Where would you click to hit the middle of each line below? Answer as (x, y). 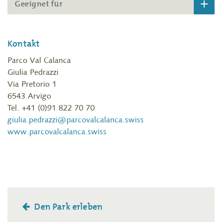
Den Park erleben (68, 207)
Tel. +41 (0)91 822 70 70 (51, 108)
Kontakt (24, 44)
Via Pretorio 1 (32, 84)
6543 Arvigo (29, 96)
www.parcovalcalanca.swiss (57, 132)
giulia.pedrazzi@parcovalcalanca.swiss (76, 120)
